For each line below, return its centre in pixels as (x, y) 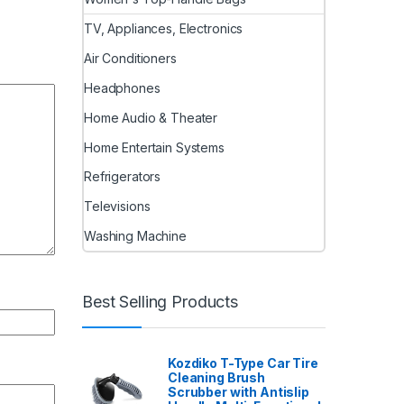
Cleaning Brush (217, 378)
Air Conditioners (130, 59)
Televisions (117, 207)
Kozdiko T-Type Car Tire (243, 363)
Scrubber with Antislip (239, 392)
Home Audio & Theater (151, 117)
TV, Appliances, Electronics (164, 29)
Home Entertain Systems (154, 147)
